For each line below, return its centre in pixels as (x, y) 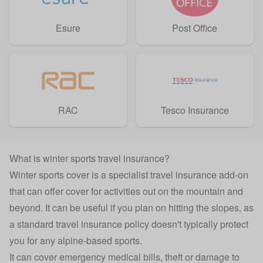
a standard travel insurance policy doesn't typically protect (129, 224)
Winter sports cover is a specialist (80, 174)
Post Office (195, 28)
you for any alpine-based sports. (76, 240)
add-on (232, 174)
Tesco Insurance (195, 110)
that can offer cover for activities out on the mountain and (126, 191)
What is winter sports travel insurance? (90, 158)
